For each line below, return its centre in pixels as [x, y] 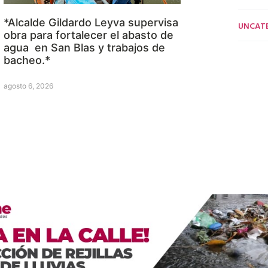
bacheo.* [27, 60]
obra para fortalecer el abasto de [89, 35]
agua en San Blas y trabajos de [84, 47]
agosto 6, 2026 [28, 86]
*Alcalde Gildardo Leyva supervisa [91, 22]
